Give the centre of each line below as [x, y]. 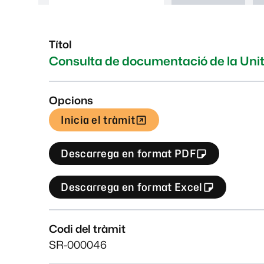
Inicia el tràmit [98, 120]
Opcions [71, 101]
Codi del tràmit [88, 229]
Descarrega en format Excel [132, 187]
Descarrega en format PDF [128, 154]
